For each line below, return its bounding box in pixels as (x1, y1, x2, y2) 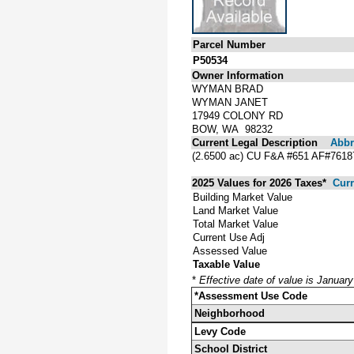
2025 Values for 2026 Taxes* (192, 176, 330, 189)
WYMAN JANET (192, 96, 268, 108)
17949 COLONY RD (192, 109, 283, 122)
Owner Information (192, 69, 284, 81)
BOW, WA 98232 (192, 122, 273, 135)
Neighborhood (194, 307, 265, 319)
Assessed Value (193, 244, 267, 257)
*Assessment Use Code (194, 289, 307, 302)
